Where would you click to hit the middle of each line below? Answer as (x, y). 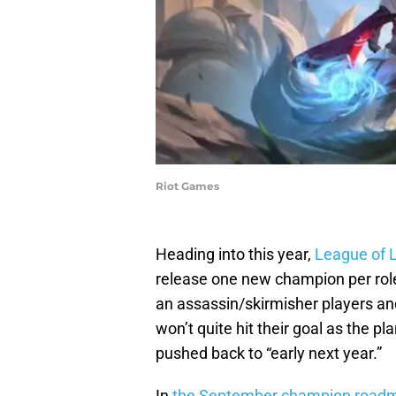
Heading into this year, (235, 255)
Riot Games (187, 187)
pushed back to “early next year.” (269, 354)
